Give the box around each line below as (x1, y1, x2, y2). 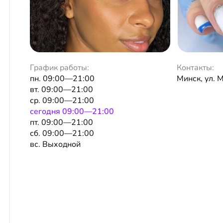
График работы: (30, 62, 89, 73)
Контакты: (177, 62, 215, 73)
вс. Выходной (30, 138, 81, 150)
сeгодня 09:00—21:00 (30, 106, 114, 117)
